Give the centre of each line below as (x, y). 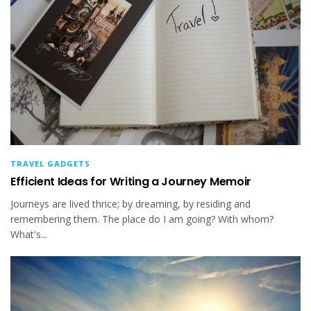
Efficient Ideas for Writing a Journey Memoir (131, 181)
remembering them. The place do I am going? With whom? (142, 219)
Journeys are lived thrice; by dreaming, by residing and (131, 203)
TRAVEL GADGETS (50, 163)
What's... (29, 234)
